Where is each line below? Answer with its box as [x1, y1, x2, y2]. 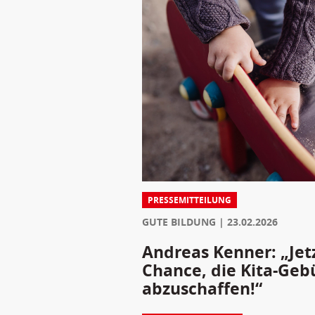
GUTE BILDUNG [141, 214, 216, 229]
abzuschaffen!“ [141, 276, 262, 300]
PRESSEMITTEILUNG [147, 193, 231, 206]
